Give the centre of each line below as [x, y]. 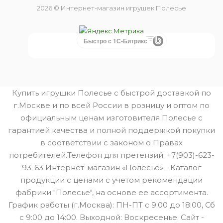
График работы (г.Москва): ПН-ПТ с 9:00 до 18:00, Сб [111, 205]
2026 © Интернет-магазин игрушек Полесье [111, 8]
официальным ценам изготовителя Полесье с [111, 118]
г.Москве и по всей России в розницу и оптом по [111, 105]
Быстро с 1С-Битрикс [115, 41]
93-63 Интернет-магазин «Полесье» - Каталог [111, 167]
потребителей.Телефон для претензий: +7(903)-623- [111, 155]
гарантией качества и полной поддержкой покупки [111, 130]
